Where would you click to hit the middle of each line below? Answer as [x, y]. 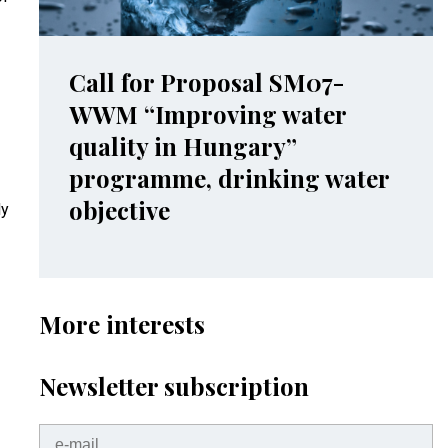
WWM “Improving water [207, 114]
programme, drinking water [228, 178]
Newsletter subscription [173, 386]
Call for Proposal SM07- [206, 82]
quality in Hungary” [182, 146]
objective [119, 210]
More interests [121, 324]
